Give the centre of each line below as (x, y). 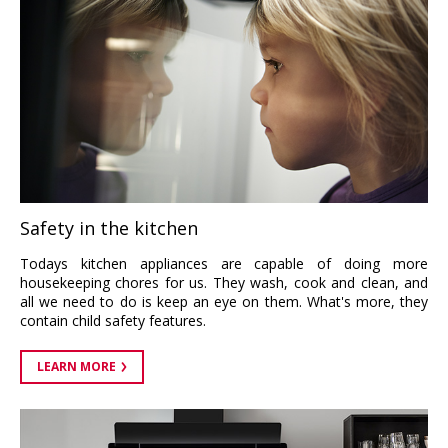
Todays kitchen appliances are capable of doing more (224, 263)
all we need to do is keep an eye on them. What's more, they (224, 301)
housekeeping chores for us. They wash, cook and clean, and (224, 282)
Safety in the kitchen (109, 227)
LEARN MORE (76, 366)
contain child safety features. (113, 320)
